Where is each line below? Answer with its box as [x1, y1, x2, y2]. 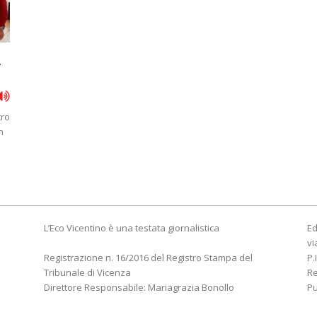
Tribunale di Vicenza [44, 266, 131, 279]
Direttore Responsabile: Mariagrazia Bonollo [44, 281, 234, 294]
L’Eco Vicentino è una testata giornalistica [44, 221, 219, 234]
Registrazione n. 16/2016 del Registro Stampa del [44, 251, 253, 264]
